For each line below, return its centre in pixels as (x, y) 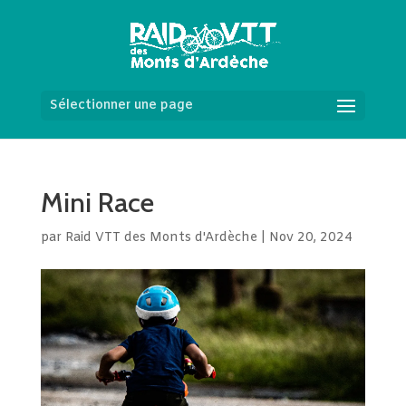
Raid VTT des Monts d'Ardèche (161, 238)
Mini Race (97, 203)
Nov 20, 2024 (310, 238)
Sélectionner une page (121, 106)
